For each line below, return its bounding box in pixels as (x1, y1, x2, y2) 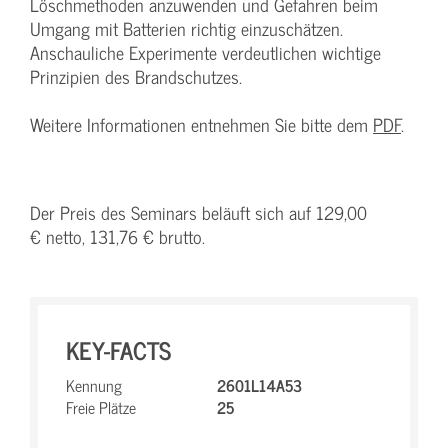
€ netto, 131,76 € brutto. (30, 222, 205, 251)
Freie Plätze (66, 394, 136, 420)
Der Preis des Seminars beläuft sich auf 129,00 (30, 198, 367, 227)
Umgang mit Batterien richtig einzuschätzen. (30, 14, 343, 43)
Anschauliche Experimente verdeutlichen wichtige (30, 38, 381, 67)
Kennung (66, 372, 122, 398)
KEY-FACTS (66, 330, 171, 369)
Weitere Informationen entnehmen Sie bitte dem (30, 110, 373, 139)
